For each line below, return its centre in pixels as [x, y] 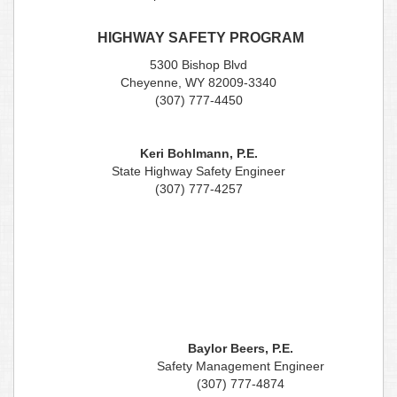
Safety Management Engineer [240, 366]
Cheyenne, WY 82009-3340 [198, 83]
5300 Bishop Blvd [198, 65]
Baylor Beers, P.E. [240, 349]
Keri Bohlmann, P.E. [198, 154]
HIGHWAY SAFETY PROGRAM [198, 38]
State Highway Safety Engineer [198, 171]
